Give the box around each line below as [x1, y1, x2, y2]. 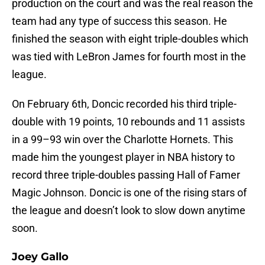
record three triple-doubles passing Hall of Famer [12, 169, 240, 182]
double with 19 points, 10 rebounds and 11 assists [12, 115, 245, 128]
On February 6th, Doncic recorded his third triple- [12, 98, 237, 111]
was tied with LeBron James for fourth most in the [12, 50, 246, 63]
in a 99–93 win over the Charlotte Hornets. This [12, 133, 233, 146]
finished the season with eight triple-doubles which [12, 33, 248, 46]
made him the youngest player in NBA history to [12, 151, 235, 164]
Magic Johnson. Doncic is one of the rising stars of [12, 186, 247, 199]
